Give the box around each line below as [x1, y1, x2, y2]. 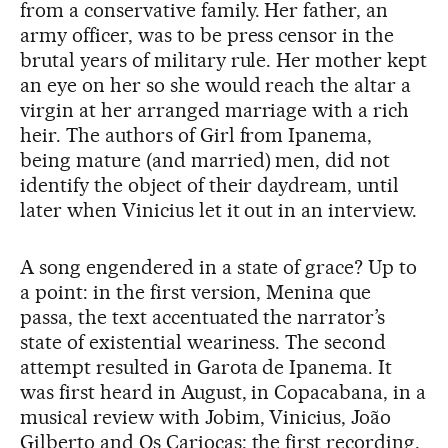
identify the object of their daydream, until [20, 173, 400, 197]
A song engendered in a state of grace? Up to [20, 255, 418, 279]
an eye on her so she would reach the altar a [20, 73, 412, 97]
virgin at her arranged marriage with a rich [20, 98, 410, 122]
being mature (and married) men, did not [20, 148, 391, 172]
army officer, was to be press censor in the [20, 23, 395, 47]
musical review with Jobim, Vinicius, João [20, 405, 392, 429]
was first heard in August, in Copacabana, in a [20, 380, 427, 404]
